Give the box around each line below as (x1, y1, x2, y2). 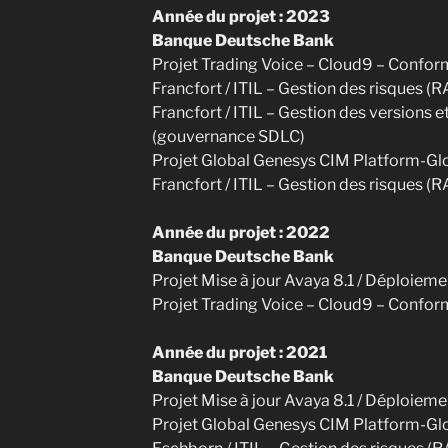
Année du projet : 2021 (151, 343, 327, 362)
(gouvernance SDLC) (151, 127, 305, 146)
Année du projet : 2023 (151, 7, 330, 26)
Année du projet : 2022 (151, 223, 330, 242)
